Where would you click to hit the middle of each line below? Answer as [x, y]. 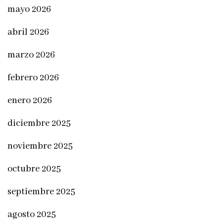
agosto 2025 [32, 215]
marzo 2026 [31, 55]
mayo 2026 [29, 9]
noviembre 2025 [40, 146]
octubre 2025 [34, 169]
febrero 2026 [33, 78]
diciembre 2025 [39, 123]
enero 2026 [30, 101]
